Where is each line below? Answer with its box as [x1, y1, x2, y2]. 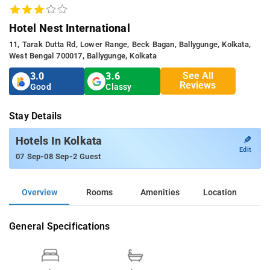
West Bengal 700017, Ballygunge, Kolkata [9, 51, 157, 60]
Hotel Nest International [9, 21, 130, 34]
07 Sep [16, 151, 41, 161]
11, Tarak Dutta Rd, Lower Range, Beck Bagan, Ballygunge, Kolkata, [9, 39, 251, 49]
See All [182, 70, 213, 82]
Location [203, 187, 237, 198]
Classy [105, 81, 132, 92]
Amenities [140, 187, 180, 198]
